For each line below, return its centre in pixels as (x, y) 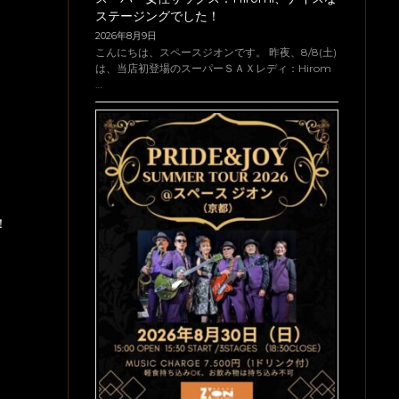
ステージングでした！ (158, 16)
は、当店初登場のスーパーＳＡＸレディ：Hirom (213, 68)
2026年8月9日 (126, 35)
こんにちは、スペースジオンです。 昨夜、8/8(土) (216, 52)
